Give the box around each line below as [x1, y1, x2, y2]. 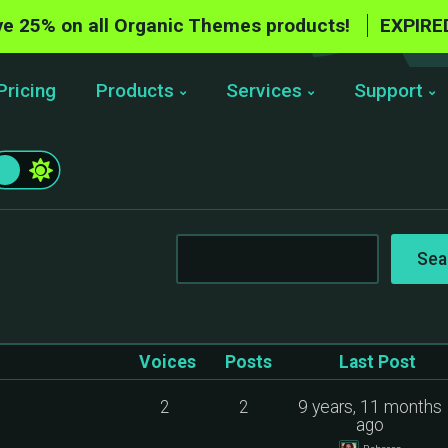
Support [354, 79, 424, 102]
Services [226, 79, 303, 102]
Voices [138, 352, 196, 372]
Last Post [339, 352, 417, 372]
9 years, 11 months [298, 397, 443, 417]
